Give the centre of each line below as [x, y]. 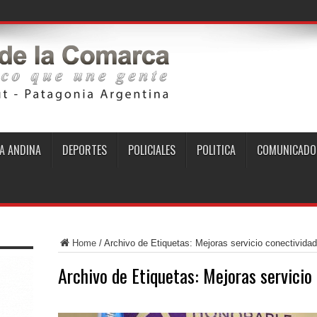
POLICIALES [151, 150]
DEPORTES [84, 150]
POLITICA [216, 150]
